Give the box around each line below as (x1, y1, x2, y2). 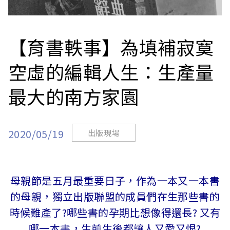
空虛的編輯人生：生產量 (8, 58, 214, 85)
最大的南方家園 (8, 83, 139, 110)
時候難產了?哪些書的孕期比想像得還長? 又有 (9, 205, 221, 220)
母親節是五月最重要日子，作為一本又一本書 (10, 173, 220, 188)
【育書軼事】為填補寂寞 (8, 33, 214, 61)
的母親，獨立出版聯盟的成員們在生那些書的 (10, 189, 220, 204)
